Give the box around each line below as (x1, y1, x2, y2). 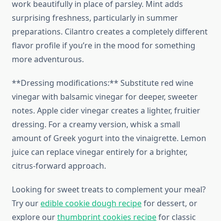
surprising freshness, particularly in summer (12, 12, 178, 24)
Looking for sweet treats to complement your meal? (12, 184, 206, 195)
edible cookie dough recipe (40, 198, 142, 209)
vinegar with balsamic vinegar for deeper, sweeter (12, 91, 198, 103)
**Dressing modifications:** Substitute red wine (12, 77, 193, 89)
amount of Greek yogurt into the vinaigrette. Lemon (12, 133, 206, 144)
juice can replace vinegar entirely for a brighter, (12, 147, 187, 158)
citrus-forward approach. (12, 160, 106, 172)
